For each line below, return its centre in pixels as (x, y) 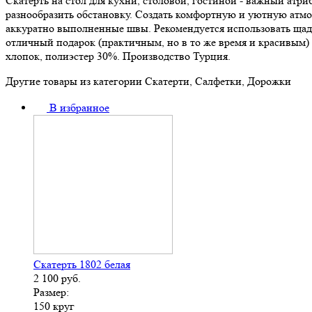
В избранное (79, 107)
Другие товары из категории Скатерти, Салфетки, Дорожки (148, 81)
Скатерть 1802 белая (82, 264)
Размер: (51, 292)
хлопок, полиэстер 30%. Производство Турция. (118, 56)
